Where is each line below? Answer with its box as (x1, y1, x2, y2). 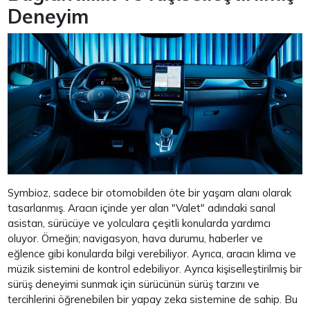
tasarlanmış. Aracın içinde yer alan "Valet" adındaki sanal (8, 201, 276, 215)
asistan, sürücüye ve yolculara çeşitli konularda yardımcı (8, 216, 271, 230)
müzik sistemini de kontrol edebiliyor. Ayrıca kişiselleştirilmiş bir (8, 262, 302, 275)
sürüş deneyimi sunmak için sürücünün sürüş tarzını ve (8, 277, 260, 291)
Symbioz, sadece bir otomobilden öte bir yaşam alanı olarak (8, 185, 292, 199)
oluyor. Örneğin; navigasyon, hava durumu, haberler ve (8, 231, 264, 245)
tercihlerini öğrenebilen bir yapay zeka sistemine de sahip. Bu (8, 292, 298, 306)
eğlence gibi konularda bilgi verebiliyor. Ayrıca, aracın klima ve (8, 246, 297, 260)
